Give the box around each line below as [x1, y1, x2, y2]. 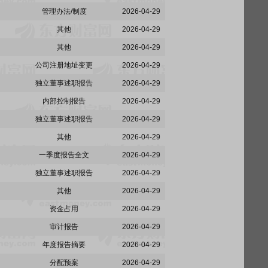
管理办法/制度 [41, 7, 87, 16]
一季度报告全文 [39, 151, 89, 159]
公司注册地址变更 [35, 61, 93, 69]
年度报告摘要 [42, 240, 86, 249]
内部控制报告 [42, 97, 86, 105]
